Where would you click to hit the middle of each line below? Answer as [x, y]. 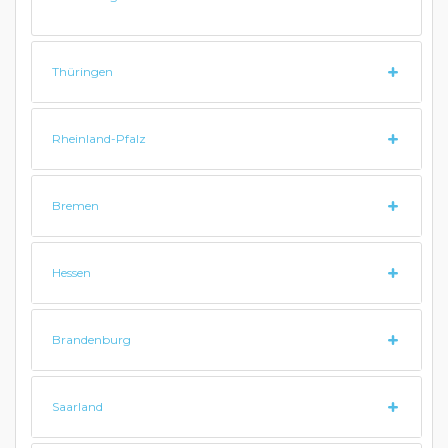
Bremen [75, 205]
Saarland [77, 406]
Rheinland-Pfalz [99, 138]
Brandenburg [91, 339]
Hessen [71, 272]
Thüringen [82, 71]
